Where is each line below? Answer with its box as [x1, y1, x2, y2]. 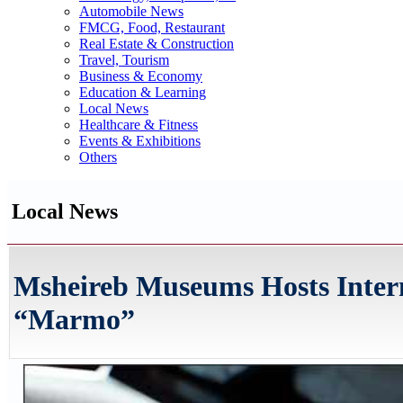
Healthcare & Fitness [79, 117, 198, 132]
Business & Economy [79, 68, 202, 84]
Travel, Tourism [79, 52, 169, 67]
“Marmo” [13, 303, 135, 336]
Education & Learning [79, 85, 206, 100]
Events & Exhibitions [79, 133, 201, 148]
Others [79, 149, 117, 165]
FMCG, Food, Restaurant [79, 20, 225, 35]
